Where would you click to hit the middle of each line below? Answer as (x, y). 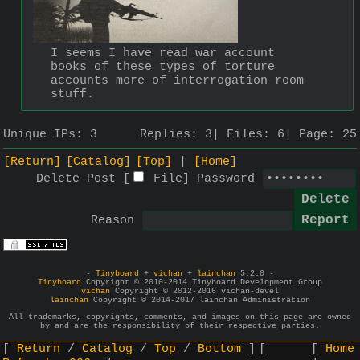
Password (226, 178)
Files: (252, 135)
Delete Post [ (83, 178)
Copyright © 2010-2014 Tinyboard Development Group (202, 282)
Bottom (219, 350)
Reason (112, 220)
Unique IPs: (47, 135)
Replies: (172, 135)
